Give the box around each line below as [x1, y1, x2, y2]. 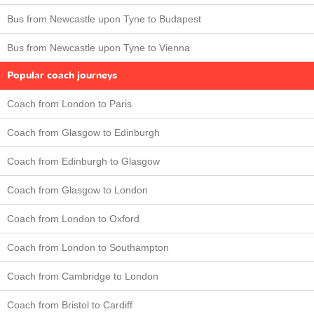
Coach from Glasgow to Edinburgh [7, 127, 160, 138]
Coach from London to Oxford [7, 213, 139, 224]
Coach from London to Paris [7, 98, 132, 109]
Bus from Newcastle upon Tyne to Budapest [7, 13, 201, 25]
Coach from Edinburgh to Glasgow [7, 156, 160, 167]
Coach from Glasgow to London [7, 184, 148, 196]
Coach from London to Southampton [7, 242, 169, 253]
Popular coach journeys [7, 69, 117, 82]
